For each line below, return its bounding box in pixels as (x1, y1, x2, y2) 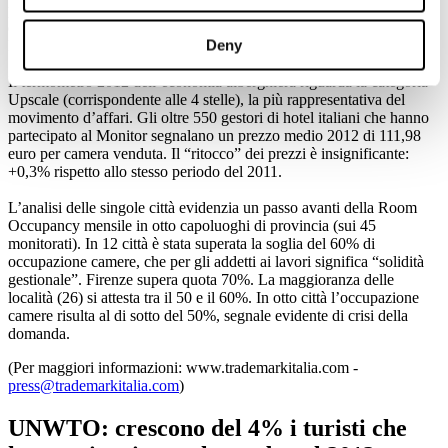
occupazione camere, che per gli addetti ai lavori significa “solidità (8, 253, 424, 271)
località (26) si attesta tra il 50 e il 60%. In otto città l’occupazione (8, 289, 419, 307)
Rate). (8, 37, 46, 55)
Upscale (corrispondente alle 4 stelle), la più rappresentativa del (8, 91, 405, 109)
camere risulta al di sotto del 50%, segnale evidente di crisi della (8, 307, 408, 325)
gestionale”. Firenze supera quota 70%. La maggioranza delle (8, 271, 394, 289)
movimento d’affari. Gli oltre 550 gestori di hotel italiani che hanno (8, 109, 429, 127)
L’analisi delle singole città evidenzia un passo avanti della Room (8, 199, 417, 217)
